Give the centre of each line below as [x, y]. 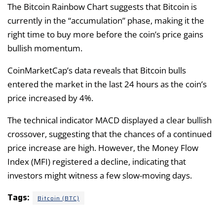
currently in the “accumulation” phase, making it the [106, 20]
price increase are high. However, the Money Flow [103, 147]
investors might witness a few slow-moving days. [100, 175]
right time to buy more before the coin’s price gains [105, 34]
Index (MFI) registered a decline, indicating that [97, 161]
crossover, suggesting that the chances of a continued [110, 134]
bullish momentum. [45, 48]
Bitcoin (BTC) [58, 198]
